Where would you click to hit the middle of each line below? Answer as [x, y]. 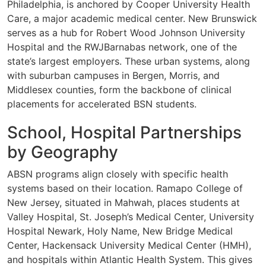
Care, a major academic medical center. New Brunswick [132, 19]
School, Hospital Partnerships [124, 133]
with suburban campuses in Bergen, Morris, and [113, 76]
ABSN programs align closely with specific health [118, 174]
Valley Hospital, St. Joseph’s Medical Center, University [131, 217]
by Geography [63, 152]
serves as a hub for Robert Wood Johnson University [126, 33]
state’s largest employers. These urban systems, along [129, 61]
